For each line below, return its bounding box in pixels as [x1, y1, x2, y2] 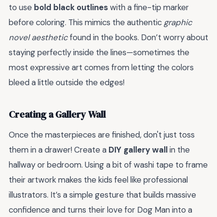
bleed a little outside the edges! [9, 77, 124, 88]
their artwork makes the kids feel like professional [9, 174, 188, 185]
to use [9, 1, 34, 13]
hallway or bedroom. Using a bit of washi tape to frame [9, 159, 208, 170]
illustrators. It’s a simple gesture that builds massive [9, 189, 196, 200]
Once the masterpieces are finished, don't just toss [9, 129, 195, 140]
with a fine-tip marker [108, 1, 189, 13]
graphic [164, 16, 192, 28]
